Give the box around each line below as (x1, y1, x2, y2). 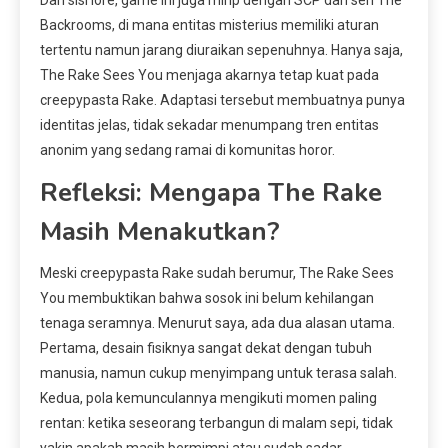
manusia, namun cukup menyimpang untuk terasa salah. (40, 365, 397, 382)
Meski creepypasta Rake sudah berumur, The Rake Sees (40, 265, 394, 282)
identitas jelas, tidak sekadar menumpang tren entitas (40, 117, 379, 134)
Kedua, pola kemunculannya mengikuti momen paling (40, 390, 377, 407)
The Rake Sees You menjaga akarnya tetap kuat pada (40, 67, 379, 84)
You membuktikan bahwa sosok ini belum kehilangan (40, 290, 374, 307)
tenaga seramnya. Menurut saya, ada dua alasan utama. (40, 315, 395, 332)
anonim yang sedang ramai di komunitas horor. (40, 142, 335, 159)
